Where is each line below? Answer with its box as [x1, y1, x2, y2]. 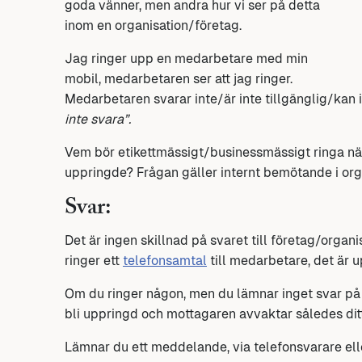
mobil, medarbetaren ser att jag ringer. [65, 71, 293, 87]
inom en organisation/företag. [65, 18, 242, 34]
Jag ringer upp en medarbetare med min [65, 51, 308, 67]
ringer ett [65, 252, 123, 268]
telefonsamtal [123, 252, 207, 268]
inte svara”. [65, 112, 131, 128]
